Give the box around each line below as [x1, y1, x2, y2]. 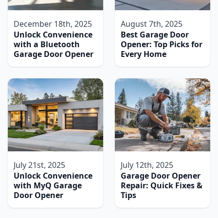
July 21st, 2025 [14, 160, 65, 171]
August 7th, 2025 [121, 18, 182, 30]
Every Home [121, 49, 166, 60]
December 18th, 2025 [14, 18, 92, 30]
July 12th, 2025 [121, 160, 173, 171]
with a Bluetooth [14, 39, 80, 50]
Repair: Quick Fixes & [121, 180, 202, 191]
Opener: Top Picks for [121, 39, 202, 50]
